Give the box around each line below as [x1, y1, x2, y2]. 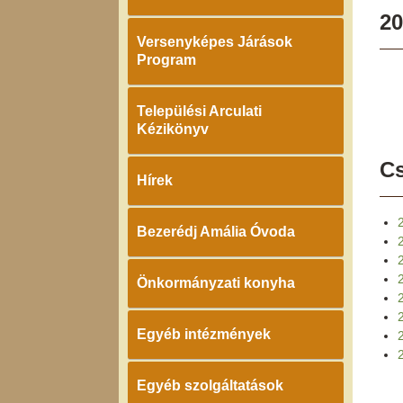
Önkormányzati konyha [137, 275, 295, 291]
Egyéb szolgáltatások [137, 378, 283, 393]
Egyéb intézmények [137, 327, 271, 342]
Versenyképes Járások [137, 34, 292, 49]
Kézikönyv [137, 121, 209, 137]
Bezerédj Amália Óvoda [137, 224, 295, 239]
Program [137, 52, 196, 67]
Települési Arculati [137, 103, 262, 119]
